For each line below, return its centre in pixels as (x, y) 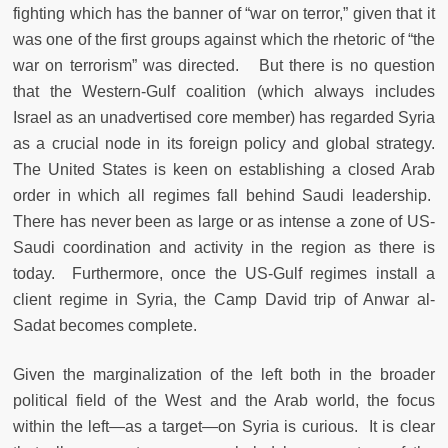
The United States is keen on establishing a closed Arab (224, 170)
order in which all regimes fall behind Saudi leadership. (224, 196)
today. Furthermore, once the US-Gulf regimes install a (224, 274)
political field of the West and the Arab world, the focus (224, 401)
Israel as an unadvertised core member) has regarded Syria (224, 118)
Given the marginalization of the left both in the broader (224, 375)
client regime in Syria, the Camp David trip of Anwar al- (224, 300)
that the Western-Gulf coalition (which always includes (224, 92)
